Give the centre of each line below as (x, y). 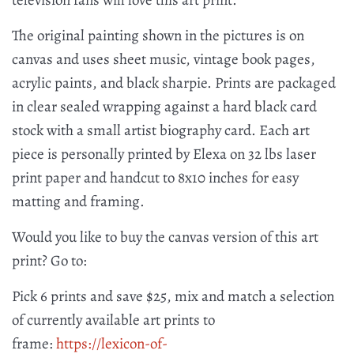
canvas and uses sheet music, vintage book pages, (164, 60)
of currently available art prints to (113, 320)
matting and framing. (78, 202)
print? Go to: (51, 261)
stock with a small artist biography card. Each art (161, 131)
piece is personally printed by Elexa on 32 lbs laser (164, 154)
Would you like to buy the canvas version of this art (165, 237)
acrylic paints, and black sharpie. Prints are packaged (174, 83)
